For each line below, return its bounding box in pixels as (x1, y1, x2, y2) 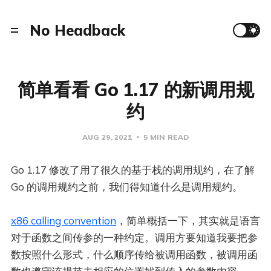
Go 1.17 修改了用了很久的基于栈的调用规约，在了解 (10, 163, 255, 176)
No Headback (29, 21, 125, 39)
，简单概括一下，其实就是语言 (116, 214, 260, 227)
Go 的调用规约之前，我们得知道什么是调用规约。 (10, 180, 243, 193)
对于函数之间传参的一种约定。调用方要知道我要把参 (10, 231, 258, 244)
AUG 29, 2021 (82, 132, 132, 142)
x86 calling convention (10, 214, 116, 227)
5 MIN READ (141, 132, 189, 142)
